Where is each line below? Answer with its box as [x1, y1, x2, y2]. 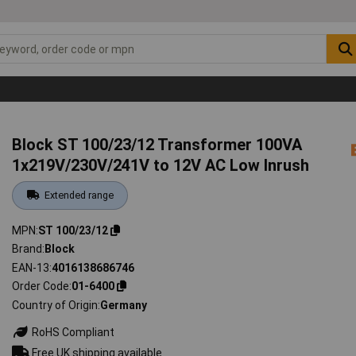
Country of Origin [12, 298, 99, 311]
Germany [100, 298, 148, 311]
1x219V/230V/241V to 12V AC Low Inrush [12, 155, 310, 175]
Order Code [12, 280, 70, 293]
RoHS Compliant [29, 325, 115, 339]
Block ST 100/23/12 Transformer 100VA [12, 134, 303, 154]
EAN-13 [12, 261, 50, 274]
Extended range [44, 188, 114, 201]
